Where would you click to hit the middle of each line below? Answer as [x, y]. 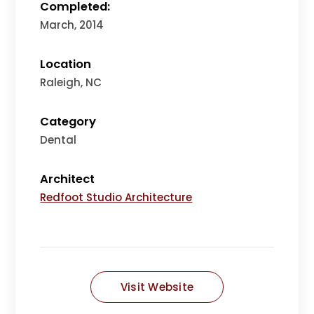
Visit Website [157, 287]
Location [66, 64]
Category [68, 122]
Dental [59, 140]
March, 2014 [72, 25]
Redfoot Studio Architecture [116, 198]
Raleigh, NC [71, 83]
